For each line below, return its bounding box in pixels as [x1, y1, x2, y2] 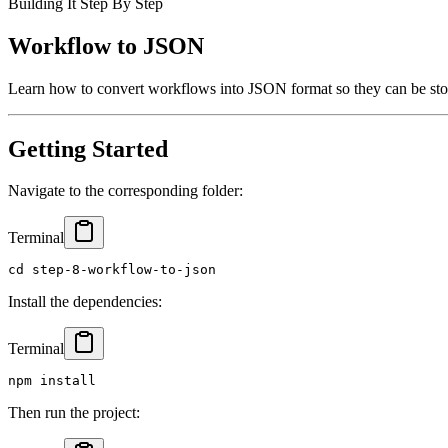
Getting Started [8, 135, 168, 162]
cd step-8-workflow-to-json [8, 262, 216, 278]
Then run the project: [8, 404, 140, 422]
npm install [8, 373, 96, 389]
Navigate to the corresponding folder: [8, 182, 243, 200]
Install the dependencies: [8, 293, 162, 311]
